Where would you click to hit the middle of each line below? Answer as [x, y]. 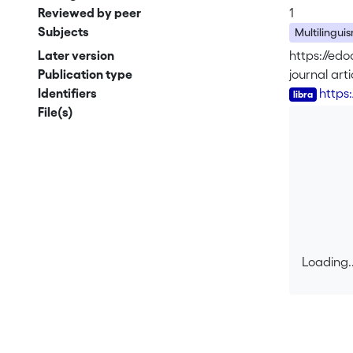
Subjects [63, 32]
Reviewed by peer [89, 13]
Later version [76, 56]
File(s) [55, 112]
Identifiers [67, 93]
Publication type [85, 74]
